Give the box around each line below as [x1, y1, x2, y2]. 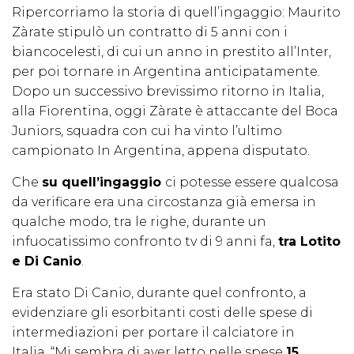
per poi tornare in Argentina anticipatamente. [12, 64, 320, 80]
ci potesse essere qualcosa [165, 175, 339, 190]
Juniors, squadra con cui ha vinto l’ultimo [12, 123, 282, 139]
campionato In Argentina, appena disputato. [12, 143, 310, 159]
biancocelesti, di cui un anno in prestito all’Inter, [12, 44, 331, 60]
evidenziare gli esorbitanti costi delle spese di [12, 305, 313, 321]
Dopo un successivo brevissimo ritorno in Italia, [12, 84, 324, 100]
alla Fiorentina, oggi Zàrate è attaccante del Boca [12, 104, 338, 119]
